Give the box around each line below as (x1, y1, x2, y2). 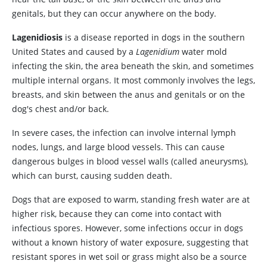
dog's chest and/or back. (12, 103, 109, 114)
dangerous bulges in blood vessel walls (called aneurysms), (12, 156, 248, 167)
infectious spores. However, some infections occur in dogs (12, 222, 243, 234)
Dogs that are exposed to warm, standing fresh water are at (12, 194, 250, 205)
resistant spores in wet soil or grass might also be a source (12, 251, 247, 262)
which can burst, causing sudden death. (12, 170, 172, 181)
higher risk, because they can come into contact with (12, 208, 222, 219)
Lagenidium (136, 46, 179, 57)
